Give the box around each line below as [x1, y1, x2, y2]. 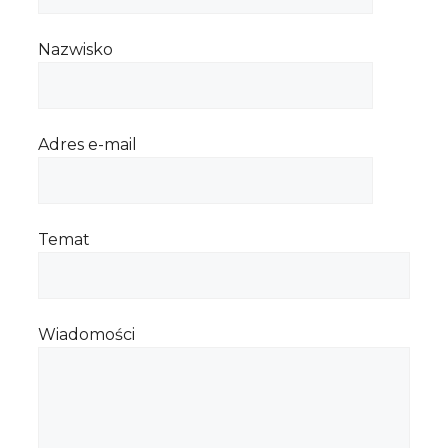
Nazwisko [38, 40, 113, 60]
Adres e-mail [38, 135, 137, 155]
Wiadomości [38, 325, 135, 345]
